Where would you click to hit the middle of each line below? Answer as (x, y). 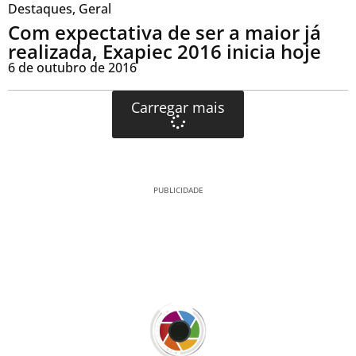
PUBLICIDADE (178, 190)
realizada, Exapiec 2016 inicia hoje (164, 52)
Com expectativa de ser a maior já (164, 33)
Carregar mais (178, 108)
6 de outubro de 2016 (72, 68)
